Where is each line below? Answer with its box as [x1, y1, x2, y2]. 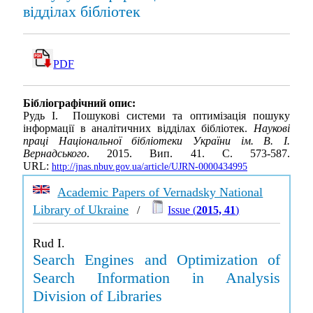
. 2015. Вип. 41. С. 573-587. [87, 147, 290, 160]
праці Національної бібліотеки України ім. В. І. [23, 135, 290, 147]
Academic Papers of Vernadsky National [57, 185, 263, 199]
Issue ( [168, 204, 197, 216]
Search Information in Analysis [33, 269, 280, 286]
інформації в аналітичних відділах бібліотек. [23, 122, 254, 135]
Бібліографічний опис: [23, 97, 136, 110]
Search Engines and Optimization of [33, 251, 280, 268]
